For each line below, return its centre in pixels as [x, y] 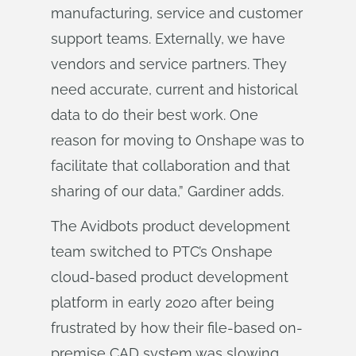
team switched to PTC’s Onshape [162, 252]
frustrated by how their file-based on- [177, 328]
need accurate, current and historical [174, 89]
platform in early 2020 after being [163, 302]
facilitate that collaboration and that [170, 166]
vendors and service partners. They [169, 64]
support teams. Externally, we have [168, 39]
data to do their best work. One [155, 115]
